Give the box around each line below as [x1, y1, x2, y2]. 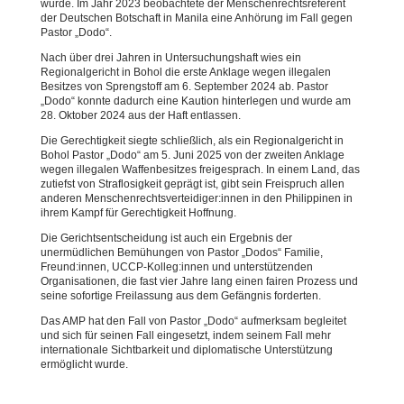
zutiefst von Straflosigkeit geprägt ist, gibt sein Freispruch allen [40, 178, 344, 190]
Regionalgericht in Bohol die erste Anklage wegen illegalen [40, 66, 331, 78]
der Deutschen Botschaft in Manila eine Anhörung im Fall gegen [40, 12, 353, 24]
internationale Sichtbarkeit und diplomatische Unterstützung [40, 344, 333, 356]
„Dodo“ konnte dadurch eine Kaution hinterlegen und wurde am [40, 95, 351, 107]
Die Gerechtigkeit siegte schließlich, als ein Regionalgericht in [40, 134, 344, 147]
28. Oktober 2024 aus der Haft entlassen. [40, 109, 243, 122]
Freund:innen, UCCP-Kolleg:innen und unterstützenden [40, 261, 313, 273]
